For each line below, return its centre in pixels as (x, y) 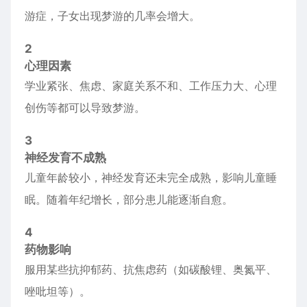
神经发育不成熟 (65, 158)
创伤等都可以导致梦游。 (85, 108)
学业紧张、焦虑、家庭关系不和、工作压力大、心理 (151, 86)
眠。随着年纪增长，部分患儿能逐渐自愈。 (129, 199)
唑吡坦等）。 (58, 291)
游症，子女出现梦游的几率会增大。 (112, 16)
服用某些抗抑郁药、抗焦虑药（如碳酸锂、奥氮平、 (151, 269)
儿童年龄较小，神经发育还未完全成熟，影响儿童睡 (151, 177)
